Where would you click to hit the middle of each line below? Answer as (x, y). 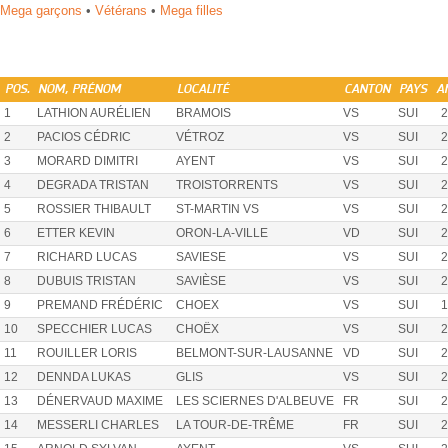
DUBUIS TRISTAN (86, 281)
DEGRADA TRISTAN (93, 185)
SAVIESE (201, 257)
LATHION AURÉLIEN (94, 113)
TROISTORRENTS (227, 185)
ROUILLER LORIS (87, 353)
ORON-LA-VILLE (222, 233)
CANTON (367, 90)
